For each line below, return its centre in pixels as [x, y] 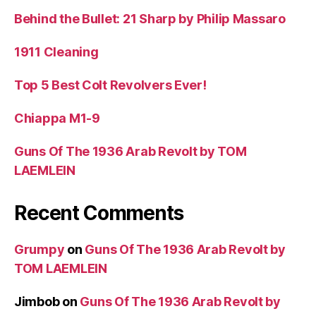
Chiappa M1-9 [57, 119]
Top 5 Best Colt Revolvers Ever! [110, 85]
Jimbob [37, 302]
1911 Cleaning [56, 52]
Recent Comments [99, 213]
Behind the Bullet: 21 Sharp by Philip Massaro [150, 19]
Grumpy [39, 250]
